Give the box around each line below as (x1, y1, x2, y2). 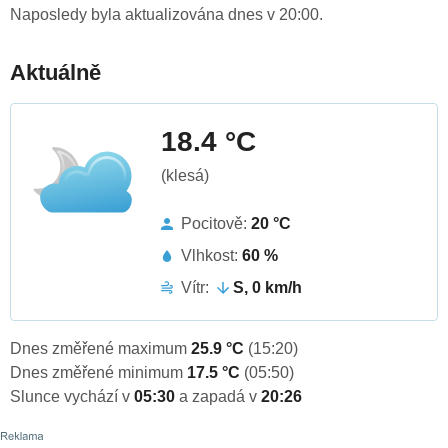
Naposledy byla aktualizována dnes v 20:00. (10, 6, 323, 24)
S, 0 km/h (233, 279, 302, 297)
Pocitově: (181, 215, 251, 233)
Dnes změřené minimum (10, 364, 187, 382)
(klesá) (161, 167, 209, 185)
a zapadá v (179, 388, 261, 406)
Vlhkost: (181, 247, 242, 265)
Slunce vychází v (10, 388, 134, 406)
